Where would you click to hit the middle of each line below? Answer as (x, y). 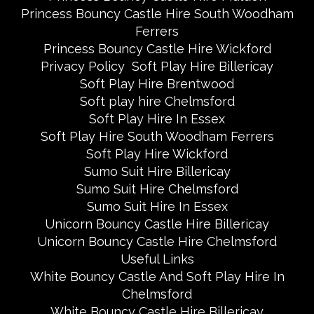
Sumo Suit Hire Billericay (157, 172)
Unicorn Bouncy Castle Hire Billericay (157, 224)
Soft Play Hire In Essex (157, 119)
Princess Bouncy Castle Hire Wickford (157, 49)
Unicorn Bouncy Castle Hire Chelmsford (157, 242)
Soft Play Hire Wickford (157, 154)
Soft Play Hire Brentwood (157, 84)
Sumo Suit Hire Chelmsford (157, 189)
